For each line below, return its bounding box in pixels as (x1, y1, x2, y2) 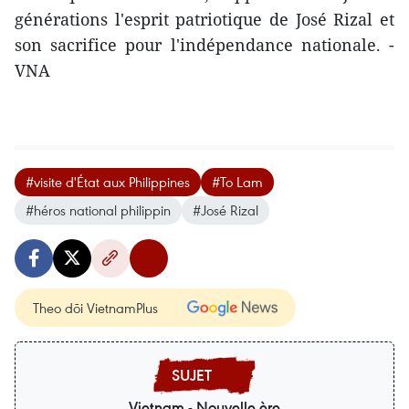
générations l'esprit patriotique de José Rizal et (15, 8, 394, 31)
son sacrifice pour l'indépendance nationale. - (15, 34, 394, 57)
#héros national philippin (26, 201, 171, 220)
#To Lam (212, 173, 263, 192)
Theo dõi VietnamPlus (33, 299, 158, 318)
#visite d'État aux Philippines (26, 173, 190, 192)
